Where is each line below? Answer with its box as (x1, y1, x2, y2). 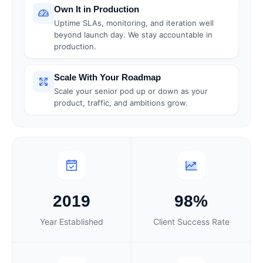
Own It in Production (54, 4, 139, 14)
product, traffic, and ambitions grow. (54, 98, 188, 107)
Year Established (40, 217, 103, 227)
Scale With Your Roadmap (54, 72, 161, 82)
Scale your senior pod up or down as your (54, 86, 208, 96)
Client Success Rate (153, 217, 230, 227)
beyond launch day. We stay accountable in (54, 30, 213, 39)
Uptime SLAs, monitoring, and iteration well (54, 18, 214, 28)
